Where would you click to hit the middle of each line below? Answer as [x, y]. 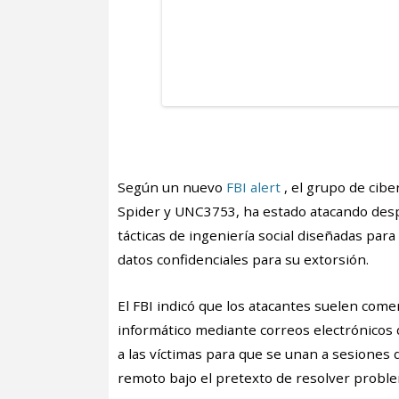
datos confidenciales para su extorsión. [243, 259]
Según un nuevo [172, 187]
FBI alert [253, 187]
